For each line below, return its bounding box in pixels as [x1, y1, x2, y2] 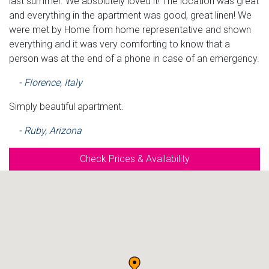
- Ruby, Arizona [19, 124, 82, 136]
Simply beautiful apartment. [9, 100, 124, 112]
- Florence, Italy [19, 76, 82, 88]
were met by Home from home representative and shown [9, 23, 251, 35]
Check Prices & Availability [79, 153, 190, 165]
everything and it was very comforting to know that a [9, 38, 230, 50]
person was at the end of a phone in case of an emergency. [9, 52, 259, 64]
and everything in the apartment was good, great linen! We [9, 9, 252, 21]
